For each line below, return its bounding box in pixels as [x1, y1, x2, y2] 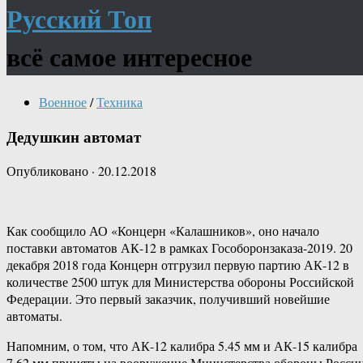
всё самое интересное [6, 37, 252, 76]
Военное [39, 92, 87, 110]
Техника [96, 92, 143, 110]
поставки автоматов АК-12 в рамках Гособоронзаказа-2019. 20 [6, 239, 352, 257]
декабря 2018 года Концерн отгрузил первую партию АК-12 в [6, 256, 349, 274]
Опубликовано [6, 162, 92, 180]
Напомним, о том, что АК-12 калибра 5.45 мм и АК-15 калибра [6, 337, 357, 355]
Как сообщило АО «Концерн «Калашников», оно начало [6, 222, 319, 240]
